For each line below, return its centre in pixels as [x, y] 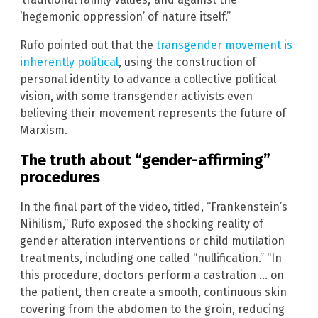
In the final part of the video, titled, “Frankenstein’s [154, 207]
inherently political [69, 62]
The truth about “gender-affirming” [145, 160]
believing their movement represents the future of [153, 113]
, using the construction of [187, 62]
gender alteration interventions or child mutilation [152, 241]
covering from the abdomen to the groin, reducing [152, 309]
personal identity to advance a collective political [148, 79]
